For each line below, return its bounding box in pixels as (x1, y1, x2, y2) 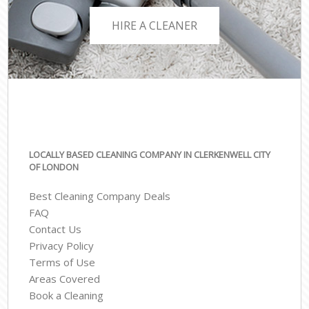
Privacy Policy (29, 239, 94, 253)
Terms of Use (29, 255, 96, 270)
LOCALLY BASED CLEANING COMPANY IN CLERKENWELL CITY (29, 148, 271, 161)
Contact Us (29, 222, 82, 237)
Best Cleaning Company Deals (29, 189, 171, 203)
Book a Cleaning (29, 288, 104, 303)
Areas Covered (29, 272, 101, 286)
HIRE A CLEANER (112, 17, 197, 33)
